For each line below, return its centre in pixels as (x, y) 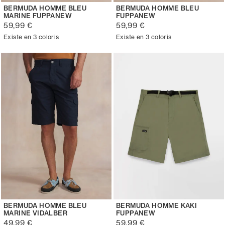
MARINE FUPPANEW (38, 15)
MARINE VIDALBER (36, 213)
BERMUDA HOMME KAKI (157, 206)
